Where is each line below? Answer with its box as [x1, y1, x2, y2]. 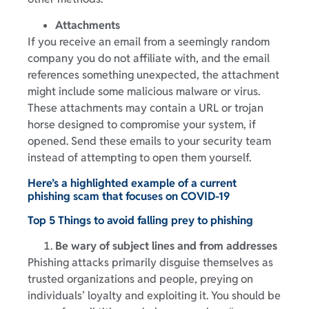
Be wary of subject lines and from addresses [55, 238, 277, 253]
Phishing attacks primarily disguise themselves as [28, 255, 273, 270]
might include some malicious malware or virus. [28, 84, 260, 99]
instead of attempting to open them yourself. [28, 150, 251, 166]
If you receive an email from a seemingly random [28, 34, 270, 50]
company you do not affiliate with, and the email [28, 51, 270, 66]
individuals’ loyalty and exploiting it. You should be [28, 288, 281, 303]
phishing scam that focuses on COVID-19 [28, 188, 230, 203]
